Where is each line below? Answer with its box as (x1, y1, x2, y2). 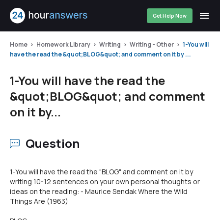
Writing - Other (130, 40, 174, 49)
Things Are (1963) (10, 196, 68, 206)
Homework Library (36, 40, 90, 49)
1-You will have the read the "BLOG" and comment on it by (10, 167, 193, 176)
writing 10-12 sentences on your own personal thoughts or (10, 177, 200, 186)
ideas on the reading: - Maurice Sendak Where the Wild (10, 187, 188, 196)
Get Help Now (153, 12, 187, 19)
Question (26, 135, 80, 151)
